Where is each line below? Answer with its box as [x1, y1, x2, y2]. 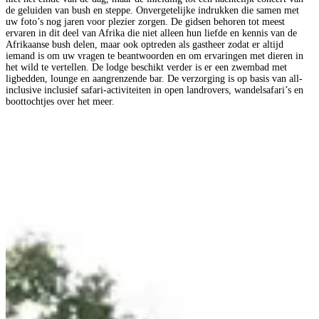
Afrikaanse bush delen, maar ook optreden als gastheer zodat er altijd [6, 39, 283, 51]
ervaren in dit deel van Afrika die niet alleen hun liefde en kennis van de [6, 28, 297, 39]
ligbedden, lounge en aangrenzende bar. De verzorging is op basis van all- [6, 73, 303, 85]
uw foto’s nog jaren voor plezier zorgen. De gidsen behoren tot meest [6, 16, 285, 28]
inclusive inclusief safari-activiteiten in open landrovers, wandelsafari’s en [6, 85, 303, 96]
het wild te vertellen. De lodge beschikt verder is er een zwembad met [6, 62, 287, 73]
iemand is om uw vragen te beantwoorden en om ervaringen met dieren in [6, 51, 303, 62]
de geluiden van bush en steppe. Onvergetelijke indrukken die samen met [6, 5, 299, 16]
